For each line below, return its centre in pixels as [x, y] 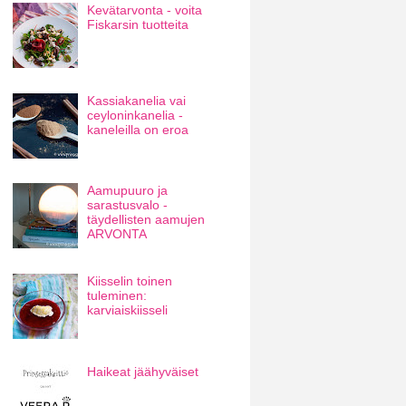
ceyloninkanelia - [135, 115]
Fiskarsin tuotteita [138, 25]
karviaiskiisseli [128, 310]
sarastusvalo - [128, 205]
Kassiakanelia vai [137, 100]
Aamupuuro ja [128, 191]
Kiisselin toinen [130, 281]
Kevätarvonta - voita [145, 10]
